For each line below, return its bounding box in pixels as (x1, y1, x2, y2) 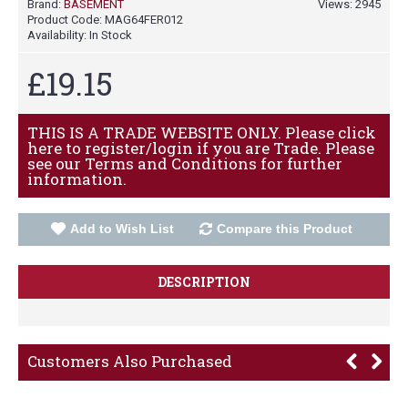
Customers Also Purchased (27, 351, 232, 372)
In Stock (89, 28, 132, 42)
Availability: (27, 28, 89, 42)
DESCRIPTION (158, 273, 250, 291)
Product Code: (27, 13, 105, 26)
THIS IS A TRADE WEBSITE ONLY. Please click (27, 122, 376, 143)
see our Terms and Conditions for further (27, 153, 342, 174)
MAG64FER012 (105, 13, 183, 26)
